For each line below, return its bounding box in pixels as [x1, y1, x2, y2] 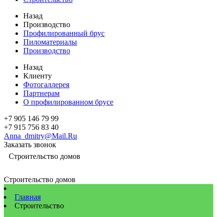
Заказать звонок [4, 140, 56, 149]
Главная [15, 193, 41, 201]
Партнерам [23, 89, 60, 97]
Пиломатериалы [23, 38, 77, 46]
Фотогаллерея [23, 80, 69, 89]
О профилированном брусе [23, 98, 113, 106]
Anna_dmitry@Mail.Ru [4, 132, 77, 140]
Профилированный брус [23, 29, 105, 37]
